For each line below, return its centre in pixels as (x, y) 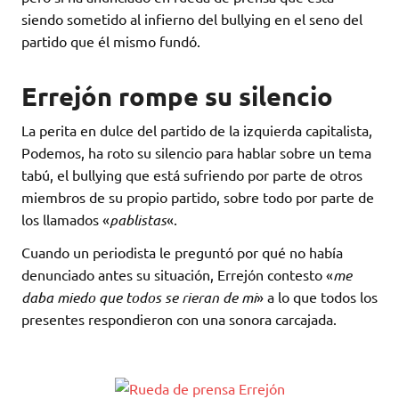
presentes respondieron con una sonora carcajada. (179, 318)
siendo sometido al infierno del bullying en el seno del (192, 19)
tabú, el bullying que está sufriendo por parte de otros (192, 174)
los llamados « (65, 219)
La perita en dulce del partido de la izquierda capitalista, (197, 130)
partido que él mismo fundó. (111, 41)
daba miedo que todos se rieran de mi (139, 297)
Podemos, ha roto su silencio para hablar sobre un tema (196, 152)
